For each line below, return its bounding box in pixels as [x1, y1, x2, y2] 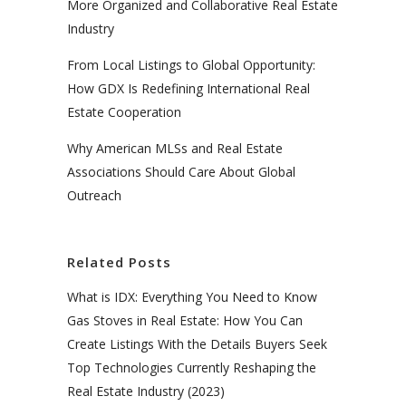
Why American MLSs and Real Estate [67, 139, 283, 157]
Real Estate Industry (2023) [67, 382, 225, 400]
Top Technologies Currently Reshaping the [67, 358, 316, 376]
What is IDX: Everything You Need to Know [67, 287, 317, 305]
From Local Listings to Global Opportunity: [67, 55, 315, 73]
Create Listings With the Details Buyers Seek [67, 334, 327, 353]
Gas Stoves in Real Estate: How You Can [67, 311, 303, 329]
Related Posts [67, 252, 171, 271]
